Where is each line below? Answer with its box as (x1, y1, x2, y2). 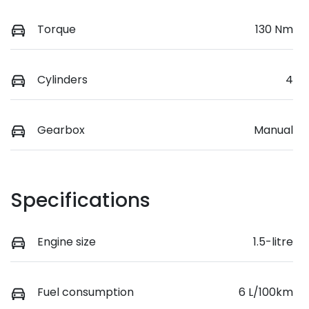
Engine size (37, 234, 96, 250)
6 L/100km (239, 284, 293, 301)
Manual (254, 122, 293, 139)
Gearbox (37, 122, 85, 139)
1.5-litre (253, 234, 293, 250)
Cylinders (37, 72, 88, 88)
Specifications (10, 187, 150, 215)
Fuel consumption (37, 284, 134, 301)
